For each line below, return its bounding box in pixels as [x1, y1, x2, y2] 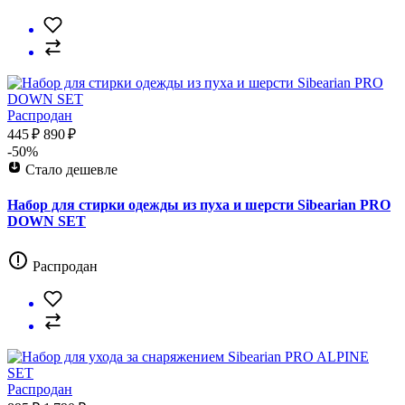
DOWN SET [7, 213, 86, 230]
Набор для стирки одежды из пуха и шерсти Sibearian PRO [7, 197, 391, 213]
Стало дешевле [25, 162, 118, 178]
